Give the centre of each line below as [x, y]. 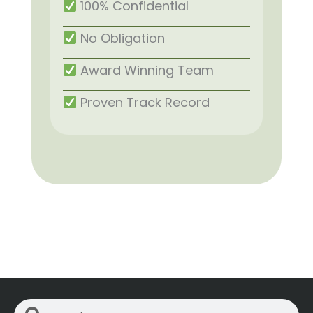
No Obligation [121, 38]
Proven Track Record [144, 102]
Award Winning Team [146, 70]
